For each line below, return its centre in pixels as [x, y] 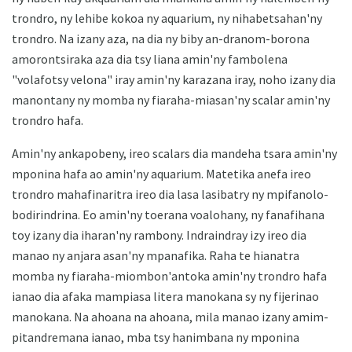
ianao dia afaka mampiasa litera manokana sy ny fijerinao [165, 296]
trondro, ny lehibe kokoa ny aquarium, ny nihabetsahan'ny [167, 18]
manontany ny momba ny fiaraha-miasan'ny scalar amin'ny [171, 99]
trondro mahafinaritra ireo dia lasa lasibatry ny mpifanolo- [170, 194]
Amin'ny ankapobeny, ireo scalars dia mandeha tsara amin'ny [174, 153]
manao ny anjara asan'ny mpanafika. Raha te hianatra [156, 255]
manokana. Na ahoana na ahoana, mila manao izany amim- [170, 316]
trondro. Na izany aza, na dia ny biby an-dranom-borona [161, 38]
